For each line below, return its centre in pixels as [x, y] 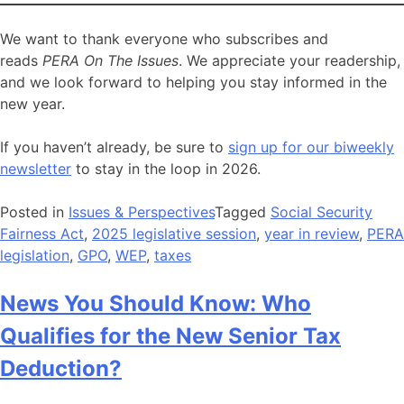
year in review [312, 233]
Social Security [321, 211]
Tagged [243, 211]
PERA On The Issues [110, 60]
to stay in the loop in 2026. [166, 168]
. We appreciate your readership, [289, 60]
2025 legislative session [174, 233]
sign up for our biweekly [311, 147]
